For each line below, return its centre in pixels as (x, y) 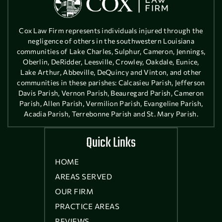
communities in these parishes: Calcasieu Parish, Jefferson (111, 82)
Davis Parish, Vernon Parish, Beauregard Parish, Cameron (111, 93)
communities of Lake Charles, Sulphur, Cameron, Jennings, (111, 51)
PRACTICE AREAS (87, 206)
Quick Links (111, 143)
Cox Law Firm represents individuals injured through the (111, 30)
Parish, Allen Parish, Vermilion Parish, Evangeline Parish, (111, 103)
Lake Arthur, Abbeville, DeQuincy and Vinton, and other (111, 72)
